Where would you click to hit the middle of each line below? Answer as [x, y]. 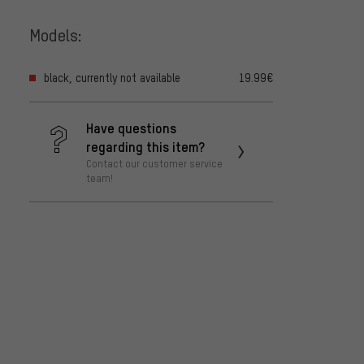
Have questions [131, 128]
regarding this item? [145, 147]
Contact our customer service [154, 164]
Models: [56, 34]
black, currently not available [112, 78]
